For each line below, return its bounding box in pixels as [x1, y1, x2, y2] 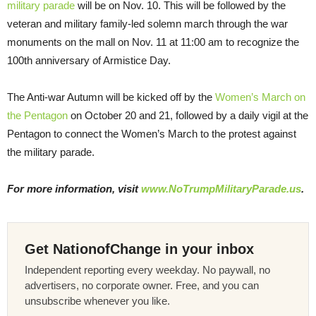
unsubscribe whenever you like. [25, 295, 170, 308]
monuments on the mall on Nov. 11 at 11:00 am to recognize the [7, 36, 299, 49]
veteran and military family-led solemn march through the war [7, 18, 288, 30]
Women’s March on [215, 91, 305, 104]
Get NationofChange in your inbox [25, 241, 254, 257]
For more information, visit [7, 183, 141, 195]
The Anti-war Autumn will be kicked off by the [7, 91, 215, 104]
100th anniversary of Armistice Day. [7, 54, 171, 67]
